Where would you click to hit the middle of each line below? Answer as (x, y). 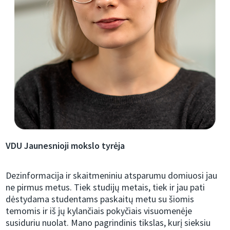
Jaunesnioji (47, 146)
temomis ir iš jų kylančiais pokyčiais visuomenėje (99, 211)
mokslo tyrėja (98, 146)
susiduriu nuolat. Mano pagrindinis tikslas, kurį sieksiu (108, 223)
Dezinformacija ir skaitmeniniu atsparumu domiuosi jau (112, 175)
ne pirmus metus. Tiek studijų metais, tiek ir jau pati (106, 187)
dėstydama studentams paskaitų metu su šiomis (100, 199)
